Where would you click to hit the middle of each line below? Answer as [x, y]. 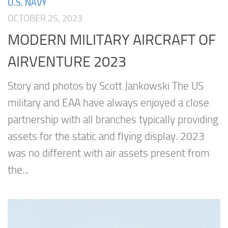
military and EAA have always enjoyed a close [108, 103]
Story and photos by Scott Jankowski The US [106, 86]
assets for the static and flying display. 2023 [106, 137]
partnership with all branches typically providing [113, 120]
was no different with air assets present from [109, 153]
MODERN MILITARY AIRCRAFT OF [112, 40]
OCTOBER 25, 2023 [45, 18]
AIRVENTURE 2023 [67, 62]
